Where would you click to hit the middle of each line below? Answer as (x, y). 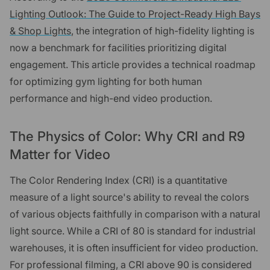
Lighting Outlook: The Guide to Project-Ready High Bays (135, 14)
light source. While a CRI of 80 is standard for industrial (133, 231)
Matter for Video (60, 154)
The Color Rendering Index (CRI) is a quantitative (118, 180)
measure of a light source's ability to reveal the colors (129, 197)
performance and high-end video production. (111, 98)
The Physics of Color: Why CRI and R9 (127, 136)
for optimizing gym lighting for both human (106, 81)
